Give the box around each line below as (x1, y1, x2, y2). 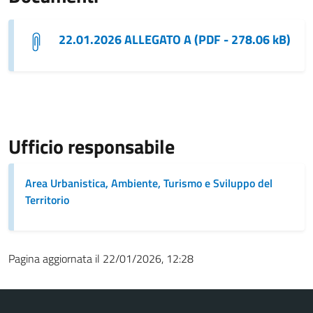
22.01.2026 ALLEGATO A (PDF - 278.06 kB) (59, 30, 291, 49)
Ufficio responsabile (8, 131, 175, 161)
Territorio (25, 191, 69, 208)
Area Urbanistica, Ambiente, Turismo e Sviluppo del (25, 174, 272, 191)
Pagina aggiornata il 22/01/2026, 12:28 (8, 249, 194, 267)
